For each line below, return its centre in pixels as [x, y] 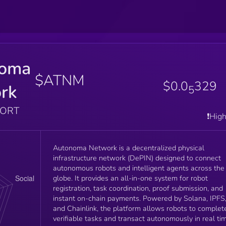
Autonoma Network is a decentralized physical [128, 148]
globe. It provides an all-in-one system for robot [130, 178]
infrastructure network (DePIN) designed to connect [137, 158]
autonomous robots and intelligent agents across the [138, 168]
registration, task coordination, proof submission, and [138, 188]
